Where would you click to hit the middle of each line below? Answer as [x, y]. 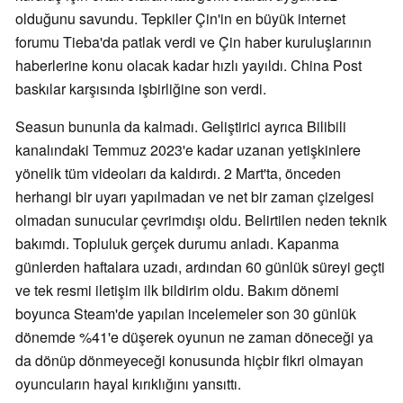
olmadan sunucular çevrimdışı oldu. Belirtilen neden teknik [201, 220]
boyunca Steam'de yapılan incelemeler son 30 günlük [186, 314]
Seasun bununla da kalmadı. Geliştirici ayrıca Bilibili [181, 127]
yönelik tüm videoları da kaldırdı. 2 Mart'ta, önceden [178, 174]
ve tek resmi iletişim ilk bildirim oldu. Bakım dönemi [177, 291]
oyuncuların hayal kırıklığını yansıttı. [128, 384]
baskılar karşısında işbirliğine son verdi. [141, 89]
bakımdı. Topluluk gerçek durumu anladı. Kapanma [177, 244]
